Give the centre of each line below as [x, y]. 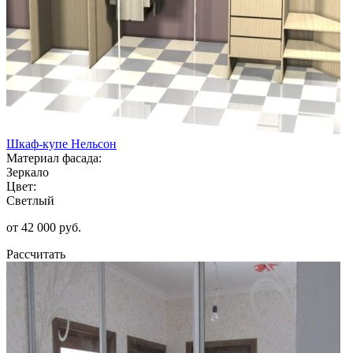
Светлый [30, 200]
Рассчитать [36, 254]
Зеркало [28, 172]
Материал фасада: [54, 158]
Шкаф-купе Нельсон [61, 143]
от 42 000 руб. [44, 227]
